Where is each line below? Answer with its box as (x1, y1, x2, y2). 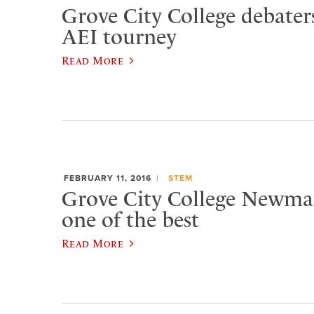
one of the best (62, 207, 199, 233)
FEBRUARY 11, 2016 (64, 173, 151, 184)
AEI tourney (62, 24, 177, 50)
